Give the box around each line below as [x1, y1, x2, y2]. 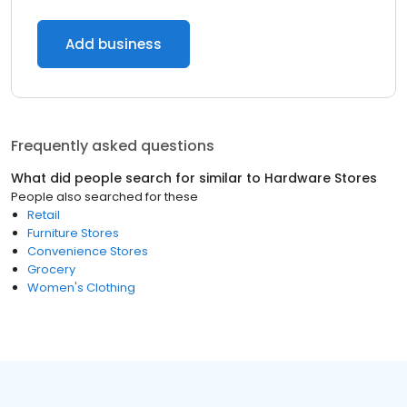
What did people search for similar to [11, 169, 264, 187]
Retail [27, 206, 60, 223]
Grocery [27, 261, 75, 278]
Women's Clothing [27, 279, 135, 296]
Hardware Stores [264, 169, 377, 187]
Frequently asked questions [11, 135, 214, 156]
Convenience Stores [27, 243, 148, 260]
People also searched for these [11, 188, 198, 205]
